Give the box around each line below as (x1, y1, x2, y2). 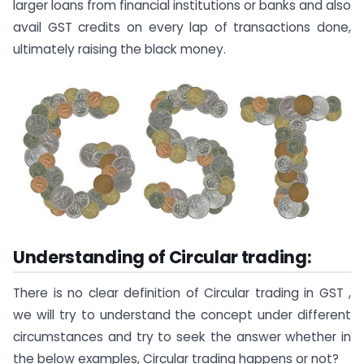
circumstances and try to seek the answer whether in (13, 327, 351, 345)
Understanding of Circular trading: (13, 245, 312, 269)
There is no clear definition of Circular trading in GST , (13, 284, 351, 301)
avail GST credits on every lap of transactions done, (13, 18, 351, 36)
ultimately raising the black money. (13, 40, 226, 58)
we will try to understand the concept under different (13, 305, 351, 323)
